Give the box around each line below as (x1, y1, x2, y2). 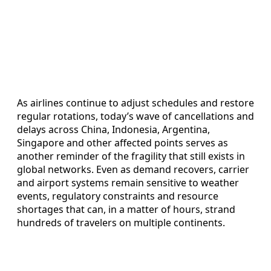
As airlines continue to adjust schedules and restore (17, 96, 254, 109)
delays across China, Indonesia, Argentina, (17, 122, 210, 136)
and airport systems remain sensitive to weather (17, 175, 239, 189)
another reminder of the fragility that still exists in (17, 149, 245, 163)
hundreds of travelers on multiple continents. (17, 215, 225, 229)
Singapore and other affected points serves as (17, 135, 228, 149)
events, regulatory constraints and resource (17, 189, 218, 203)
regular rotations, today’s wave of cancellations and (17, 109, 254, 123)
